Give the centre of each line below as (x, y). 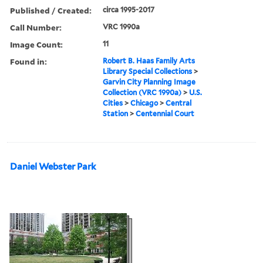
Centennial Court (165, 113)
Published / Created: (51, 10)
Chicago (144, 103)
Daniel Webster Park (53, 166)
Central (179, 103)
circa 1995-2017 (129, 9)
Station (116, 113)
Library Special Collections (148, 71)
